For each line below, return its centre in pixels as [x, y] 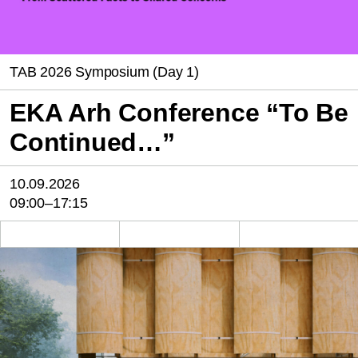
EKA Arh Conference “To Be [179, 113]
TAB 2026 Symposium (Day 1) [104, 72]
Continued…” [92, 143]
